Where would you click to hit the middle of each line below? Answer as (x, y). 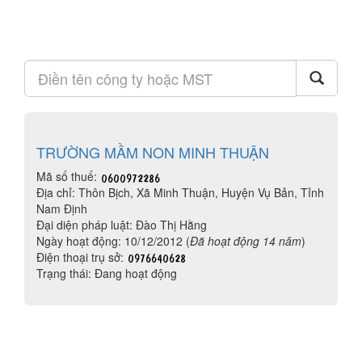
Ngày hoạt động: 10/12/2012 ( (113, 241)
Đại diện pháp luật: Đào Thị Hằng (122, 225)
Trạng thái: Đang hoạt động (107, 274)
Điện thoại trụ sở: (82, 257)
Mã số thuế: (68, 176)
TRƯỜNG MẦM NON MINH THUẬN (153, 152)
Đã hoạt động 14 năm (246, 241)
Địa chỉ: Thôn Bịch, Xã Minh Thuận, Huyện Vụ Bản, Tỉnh (180, 192)
